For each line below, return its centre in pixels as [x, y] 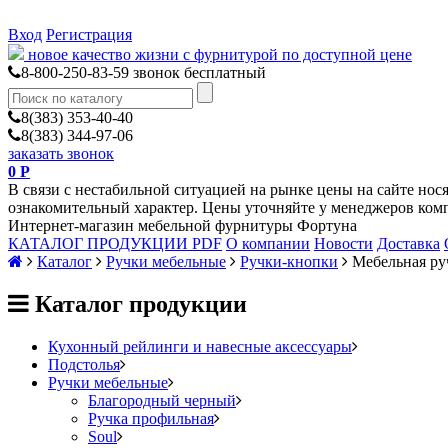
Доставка [408, 243]
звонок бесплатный [199, 72]
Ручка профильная [151, 418]
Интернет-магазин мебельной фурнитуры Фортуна [182, 225]
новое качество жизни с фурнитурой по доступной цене [220, 54]
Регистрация [89, 34]
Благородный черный [162, 400]
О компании [268, 243]
